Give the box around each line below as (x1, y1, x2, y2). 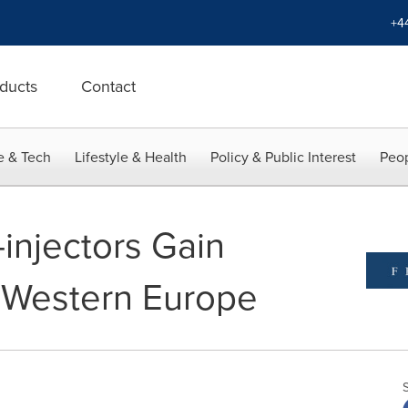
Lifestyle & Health (75, 147, 187, 167)
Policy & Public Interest (210, 147, 356, 167)
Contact (81, 75, 136, 97)
